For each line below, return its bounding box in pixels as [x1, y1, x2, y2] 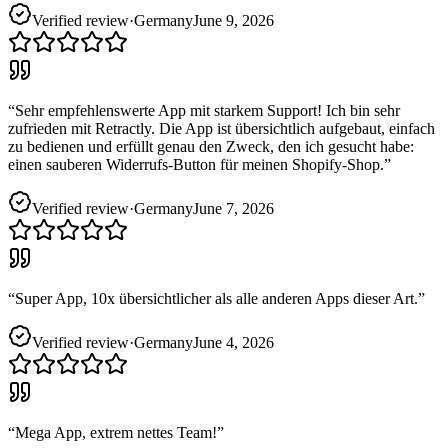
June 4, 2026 [193, 333, 274, 351]
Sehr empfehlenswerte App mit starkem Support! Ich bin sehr [15, 101, 400, 119]
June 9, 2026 [193, 11, 274, 29]
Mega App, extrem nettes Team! [15, 423, 217, 441]
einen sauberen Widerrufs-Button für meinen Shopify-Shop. [8, 155, 384, 173]
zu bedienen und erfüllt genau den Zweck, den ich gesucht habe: [8, 137, 414, 155]
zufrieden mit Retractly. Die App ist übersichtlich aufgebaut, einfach [8, 119, 435, 137]
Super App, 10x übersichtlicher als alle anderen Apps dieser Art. [15, 289, 418, 307]
